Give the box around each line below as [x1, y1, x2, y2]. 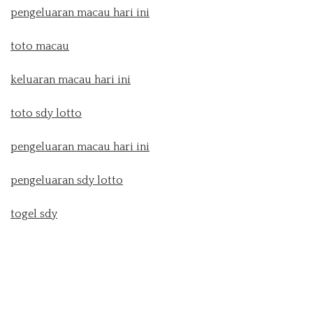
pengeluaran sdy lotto [10, 174, 123, 187]
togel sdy [10, 208, 57, 220]
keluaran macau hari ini [10, 73, 131, 86]
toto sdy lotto [10, 107, 82, 119]
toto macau [10, 40, 69, 52]
